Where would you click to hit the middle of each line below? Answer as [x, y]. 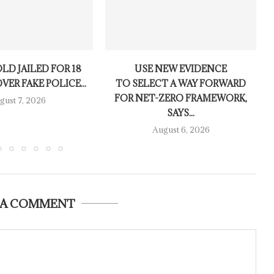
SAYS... [181, 113]
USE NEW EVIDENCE [181, 68]
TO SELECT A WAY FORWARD [181, 83]
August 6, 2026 [181, 129]
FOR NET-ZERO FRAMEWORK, [181, 98]
